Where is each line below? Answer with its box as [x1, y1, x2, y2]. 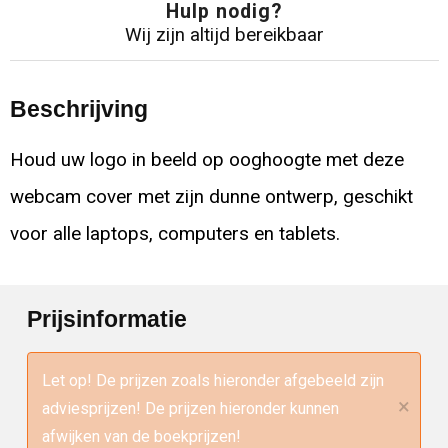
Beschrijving [9, 95, 148, 122]
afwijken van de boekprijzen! [42, 426, 242, 446]
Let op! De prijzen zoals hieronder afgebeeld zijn [42, 370, 385, 390]
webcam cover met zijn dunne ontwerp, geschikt [9, 185, 413, 208]
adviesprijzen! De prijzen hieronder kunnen [42, 398, 340, 418]
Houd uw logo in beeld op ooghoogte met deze [9, 148, 404, 171]
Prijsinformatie [27, 305, 188, 332]
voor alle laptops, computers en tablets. [9, 222, 340, 245]
